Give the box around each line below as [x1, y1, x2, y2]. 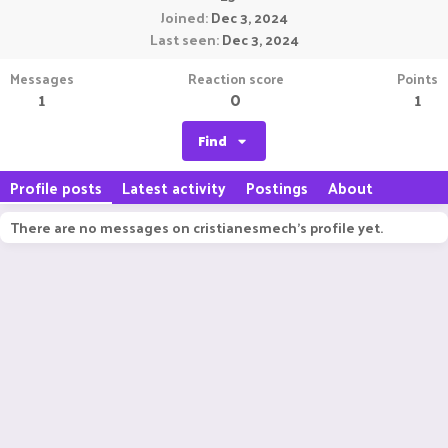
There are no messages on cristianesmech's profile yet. [10, 215, 383, 240]
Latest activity [122, 174, 226, 201]
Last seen [149, 27, 216, 52]
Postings [246, 174, 308, 201]
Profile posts [10, 174, 102, 201]
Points [397, 66, 438, 91]
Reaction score [187, 66, 284, 91]
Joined [160, 5, 205, 30]
